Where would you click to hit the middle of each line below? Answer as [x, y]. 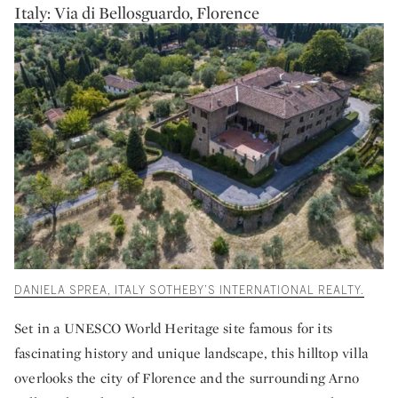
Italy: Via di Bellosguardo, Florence [137, 13]
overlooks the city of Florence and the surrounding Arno [187, 378]
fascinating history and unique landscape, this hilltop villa [191, 354]
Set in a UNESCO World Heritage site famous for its [174, 329]
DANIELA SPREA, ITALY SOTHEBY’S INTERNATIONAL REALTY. [189, 291]
